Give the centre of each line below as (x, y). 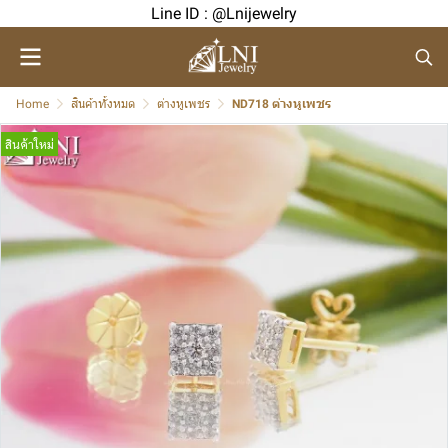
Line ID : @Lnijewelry (224, 13)
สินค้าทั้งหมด (103, 104)
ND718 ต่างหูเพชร (281, 104)
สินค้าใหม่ (29, 144)
